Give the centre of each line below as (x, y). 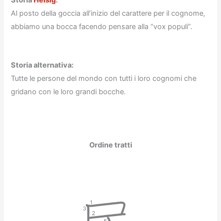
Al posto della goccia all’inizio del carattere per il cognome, (108, 14)
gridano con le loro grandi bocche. (69, 92)
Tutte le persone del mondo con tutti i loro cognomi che (104, 78)
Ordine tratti (110, 145)
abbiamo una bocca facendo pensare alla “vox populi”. (102, 27)
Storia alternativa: (42, 65)
